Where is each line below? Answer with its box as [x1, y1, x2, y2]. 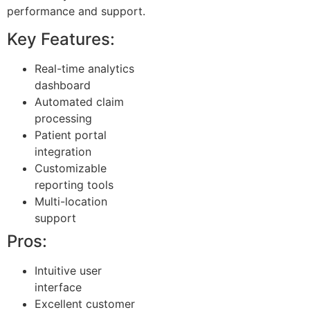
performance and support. [7, 4, 145, 19]
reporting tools [35, 177, 113, 192]
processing [35, 111, 92, 125]
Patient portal [35, 127, 107, 142]
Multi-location [35, 194, 107, 208]
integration [35, 144, 91, 158]
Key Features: [7, 28, 115, 49]
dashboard [35, 77, 91, 92]
